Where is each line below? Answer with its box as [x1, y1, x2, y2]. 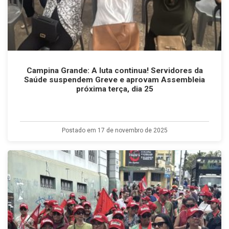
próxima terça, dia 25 [76, 84, 153, 94]
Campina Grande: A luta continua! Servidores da [26, 66, 203, 76]
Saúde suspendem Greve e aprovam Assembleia [24, 75, 205, 85]
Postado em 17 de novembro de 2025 [61, 127, 168, 134]
